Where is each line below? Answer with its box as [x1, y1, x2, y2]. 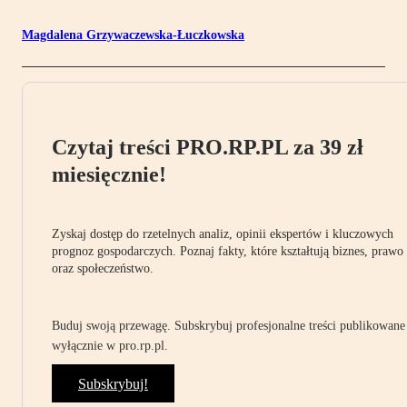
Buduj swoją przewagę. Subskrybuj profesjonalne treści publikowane [52, 319, 405, 333]
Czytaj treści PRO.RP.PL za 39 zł [52, 135, 363, 160]
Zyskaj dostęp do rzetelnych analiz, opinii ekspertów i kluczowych [52, 227, 393, 242]
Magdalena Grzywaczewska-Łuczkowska [22, 28, 244, 43]
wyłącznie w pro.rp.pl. [52, 339, 168, 353]
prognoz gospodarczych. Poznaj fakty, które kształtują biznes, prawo [52, 244, 403, 259]
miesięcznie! [52, 163, 166, 187]
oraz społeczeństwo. [52, 262, 154, 276]
